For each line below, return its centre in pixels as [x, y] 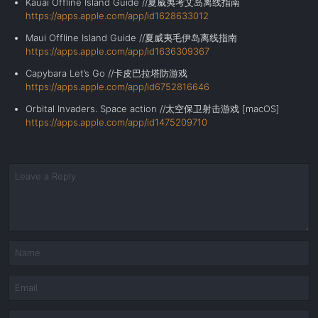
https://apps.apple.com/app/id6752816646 [117, 87]
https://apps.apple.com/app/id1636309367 [117, 51]
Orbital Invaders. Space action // [95, 109]
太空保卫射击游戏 [202, 109]
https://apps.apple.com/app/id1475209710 [116, 122]
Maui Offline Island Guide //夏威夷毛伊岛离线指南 [131, 38]
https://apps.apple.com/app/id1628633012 [117, 16]
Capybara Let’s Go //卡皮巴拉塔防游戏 [106, 73]
